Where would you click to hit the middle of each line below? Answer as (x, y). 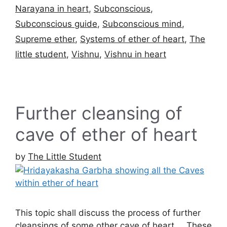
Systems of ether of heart (132, 39)
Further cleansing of (99, 113)
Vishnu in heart (135, 54)
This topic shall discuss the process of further (108, 213)
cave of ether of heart (106, 134)
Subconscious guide (56, 24)
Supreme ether (45, 39)
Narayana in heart (52, 8)
